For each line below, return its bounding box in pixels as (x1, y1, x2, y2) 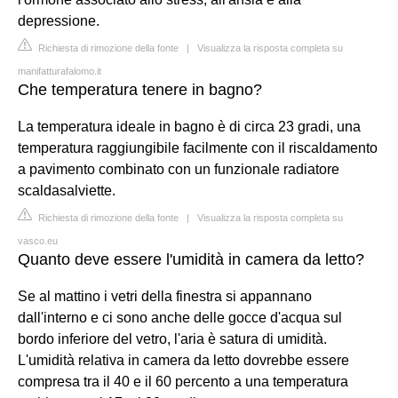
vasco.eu (18, 235, 58, 246)
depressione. (18, 12, 99, 28)
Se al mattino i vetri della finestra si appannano (18, 288, 312, 304)
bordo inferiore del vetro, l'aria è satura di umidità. (18, 330, 327, 346)
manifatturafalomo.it (18, 65, 101, 76)
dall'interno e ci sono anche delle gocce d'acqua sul (18, 309, 342, 325)
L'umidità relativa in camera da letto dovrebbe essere (18, 352, 349, 368)
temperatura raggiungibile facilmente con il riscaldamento (18, 139, 378, 155)
